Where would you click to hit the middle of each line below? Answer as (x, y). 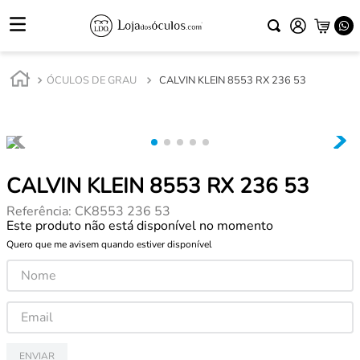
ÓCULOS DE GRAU (92, 80)
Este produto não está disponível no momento (140, 226)
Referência (37, 211)
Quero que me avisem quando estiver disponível (109, 244)
